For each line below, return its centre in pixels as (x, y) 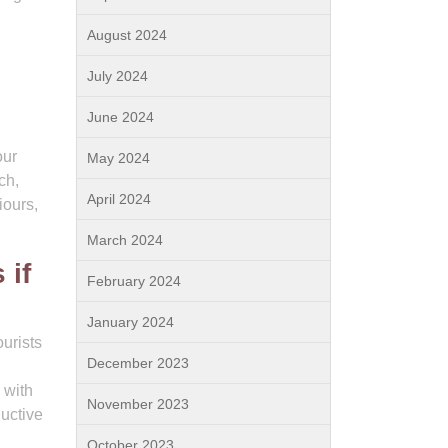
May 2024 (118, 158)
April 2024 (119, 199)
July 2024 (117, 76)
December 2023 (138, 363)
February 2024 (134, 281)
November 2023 (138, 404)
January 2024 (130, 322)
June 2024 (120, 117)
